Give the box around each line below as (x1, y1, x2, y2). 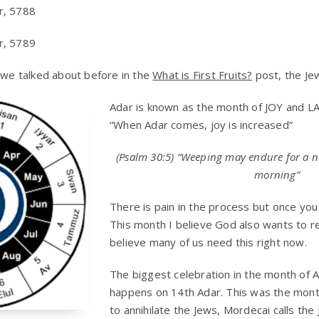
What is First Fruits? (152, 67, 253, 82)
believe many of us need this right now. (110, 234, 307, 249)
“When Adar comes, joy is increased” (110, 117, 293, 132)
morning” (254, 167, 300, 182)
